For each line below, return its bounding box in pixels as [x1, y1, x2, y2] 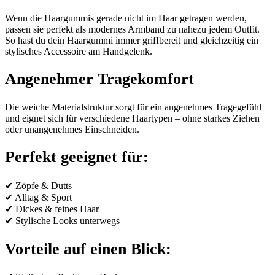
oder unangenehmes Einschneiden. [5, 123, 139, 134]
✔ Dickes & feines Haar [5, 204, 99, 215]
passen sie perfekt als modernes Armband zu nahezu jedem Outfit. [5, 23, 260, 34]
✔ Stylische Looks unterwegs [5, 215, 120, 227]
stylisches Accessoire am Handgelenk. [5, 45, 152, 56]
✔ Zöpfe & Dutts [5, 180, 72, 192]
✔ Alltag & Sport [5, 192, 72, 203]
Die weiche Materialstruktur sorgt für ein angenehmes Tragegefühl [5, 101, 261, 112]
